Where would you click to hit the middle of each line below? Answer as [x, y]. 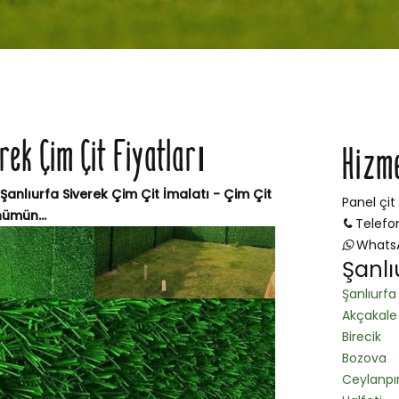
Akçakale [370, 316]
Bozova [364, 358]
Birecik [362, 337]
